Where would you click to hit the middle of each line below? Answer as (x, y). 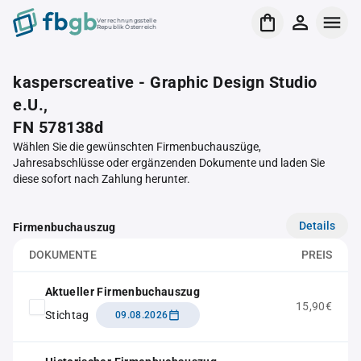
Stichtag (67, 315)
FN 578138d (58, 127)
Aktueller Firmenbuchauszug (123, 292)
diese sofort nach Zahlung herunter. (102, 179)
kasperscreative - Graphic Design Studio (165, 82)
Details (317, 225)
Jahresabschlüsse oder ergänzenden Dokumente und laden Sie (169, 163)
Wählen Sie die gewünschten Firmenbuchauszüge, (137, 147)
